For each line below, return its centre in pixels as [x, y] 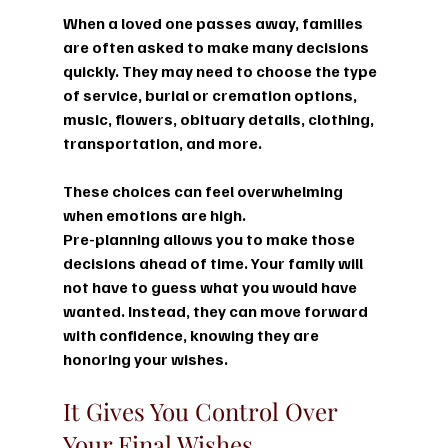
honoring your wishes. [145, 358]
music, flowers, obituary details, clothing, [219, 118]
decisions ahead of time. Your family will [214, 262]
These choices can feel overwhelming [204, 190]
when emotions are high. [154, 214]
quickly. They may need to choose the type [221, 70]
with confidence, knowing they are [192, 334]
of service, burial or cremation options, [211, 94]
